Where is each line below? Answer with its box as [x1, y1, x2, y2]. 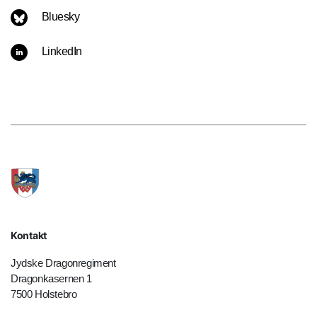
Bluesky [41, 11, 79, 23]
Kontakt [11, 229, 47, 242]
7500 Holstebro [11, 288, 77, 301]
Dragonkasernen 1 [11, 272, 92, 285]
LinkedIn [41, 45, 82, 58]
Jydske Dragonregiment [11, 257, 116, 270]
